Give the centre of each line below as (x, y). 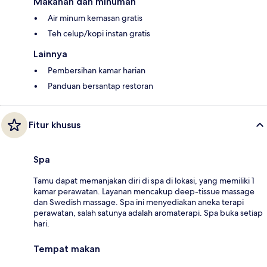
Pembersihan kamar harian (97, 71)
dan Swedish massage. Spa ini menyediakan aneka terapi (139, 202)
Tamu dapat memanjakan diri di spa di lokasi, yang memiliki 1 (144, 181)
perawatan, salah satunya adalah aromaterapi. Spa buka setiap (148, 213)
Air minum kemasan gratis (95, 18)
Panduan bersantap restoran (100, 86)
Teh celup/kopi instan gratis (99, 34)
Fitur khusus (55, 125)
